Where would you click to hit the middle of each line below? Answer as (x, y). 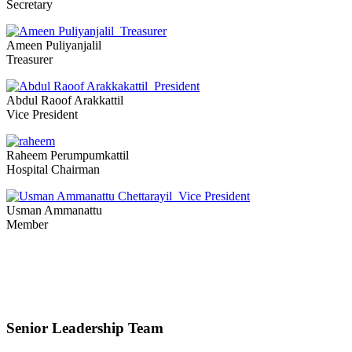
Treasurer (29, 59)
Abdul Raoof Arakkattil (65, 100)
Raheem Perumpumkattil (68, 155)
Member (27, 224)
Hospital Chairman (53, 169)
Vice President (42, 114)
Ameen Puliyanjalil (54, 45)
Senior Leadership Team (85, 328)
